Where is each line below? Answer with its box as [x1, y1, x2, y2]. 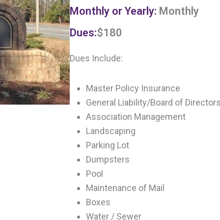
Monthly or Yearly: [70, 5, 157, 17]
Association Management [86, 111, 186, 122]
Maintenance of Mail [86, 182, 165, 193]
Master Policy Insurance [86, 82, 181, 93]
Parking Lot [86, 139, 130, 150]
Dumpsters [86, 154, 130, 165]
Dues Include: [70, 53, 123, 63]
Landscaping [86, 125, 136, 136]
